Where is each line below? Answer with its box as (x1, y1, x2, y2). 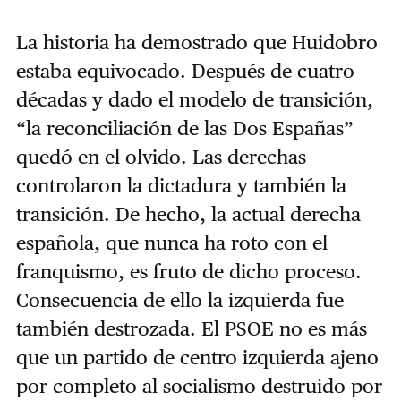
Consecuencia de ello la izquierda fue (15, 287, 344, 311)
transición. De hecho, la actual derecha (15, 201, 361, 226)
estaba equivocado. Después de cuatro (15, 58, 354, 82)
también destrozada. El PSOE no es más (15, 316, 367, 340)
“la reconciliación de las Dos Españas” (15, 115, 354, 140)
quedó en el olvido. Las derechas (15, 144, 306, 168)
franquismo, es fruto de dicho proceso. (15, 259, 362, 283)
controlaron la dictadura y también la (15, 173, 346, 197)
